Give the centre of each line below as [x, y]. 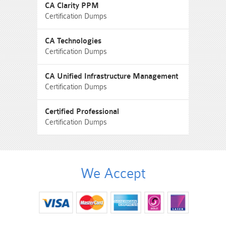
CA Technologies [73, 41]
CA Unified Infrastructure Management [111, 76]
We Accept [113, 174]
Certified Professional [82, 112]
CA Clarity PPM [72, 6]
